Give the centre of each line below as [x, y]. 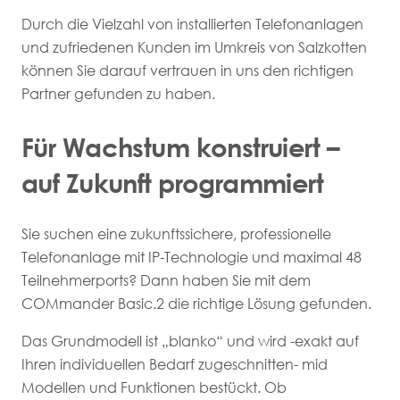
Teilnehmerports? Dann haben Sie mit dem [166, 281]
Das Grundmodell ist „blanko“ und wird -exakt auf [190, 342]
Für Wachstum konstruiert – [181, 147]
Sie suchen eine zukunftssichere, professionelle [176, 234]
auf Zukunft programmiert [173, 183]
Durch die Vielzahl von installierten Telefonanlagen [192, 24]
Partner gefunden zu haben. [118, 93]
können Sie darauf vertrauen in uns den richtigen [187, 70]
